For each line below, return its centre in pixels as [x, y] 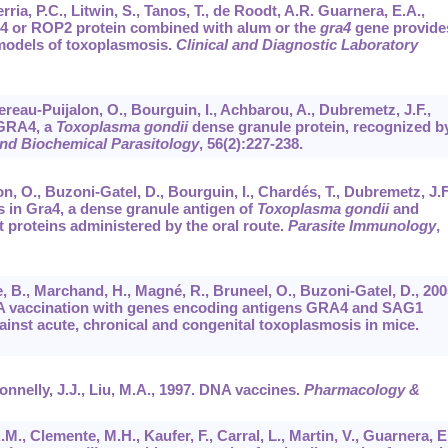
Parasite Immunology [361, 226]
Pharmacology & [361, 390]
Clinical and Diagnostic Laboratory [296, 45]
